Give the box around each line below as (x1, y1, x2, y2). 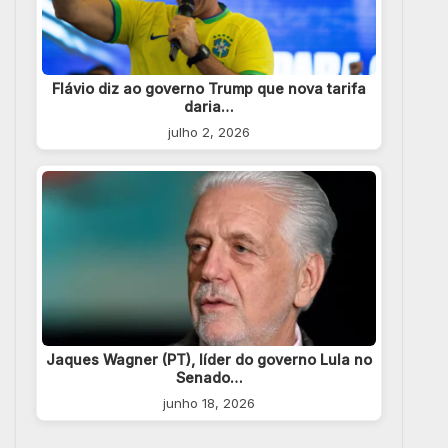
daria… (184, 98, 234, 116)
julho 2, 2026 (168, 124, 250, 141)
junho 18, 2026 (163, 395, 255, 412)
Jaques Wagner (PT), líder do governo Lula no (46, 351, 372, 369)
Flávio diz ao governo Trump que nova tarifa (52, 80, 366, 98)
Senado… (175, 369, 243, 387)
